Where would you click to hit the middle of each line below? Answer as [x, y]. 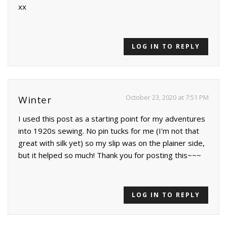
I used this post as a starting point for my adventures [112, 118]
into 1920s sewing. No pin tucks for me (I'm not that [109, 130]
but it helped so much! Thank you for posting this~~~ [110, 155]
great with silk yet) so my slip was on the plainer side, [111, 143]
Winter [35, 100]
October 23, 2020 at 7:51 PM [167, 97]
